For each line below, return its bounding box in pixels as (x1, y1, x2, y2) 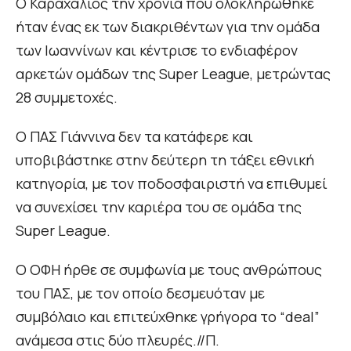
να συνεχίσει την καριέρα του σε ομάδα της (16, 197, 302, 217)
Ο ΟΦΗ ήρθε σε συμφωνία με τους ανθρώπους (16, 260, 322, 280)
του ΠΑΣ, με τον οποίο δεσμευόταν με (16, 284, 265, 303)
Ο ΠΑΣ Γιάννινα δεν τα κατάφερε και (16, 127, 253, 147)
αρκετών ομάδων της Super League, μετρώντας (16, 64, 331, 84)
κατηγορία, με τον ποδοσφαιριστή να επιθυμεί (16, 174, 327, 194)
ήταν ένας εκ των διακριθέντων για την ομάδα (16, 17, 320, 37)
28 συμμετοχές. (16, 88, 118, 107)
